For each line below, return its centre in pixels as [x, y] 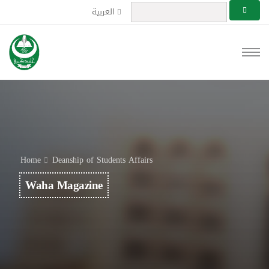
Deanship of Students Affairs [102, 160]
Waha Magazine [64, 185]
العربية [104, 12]
